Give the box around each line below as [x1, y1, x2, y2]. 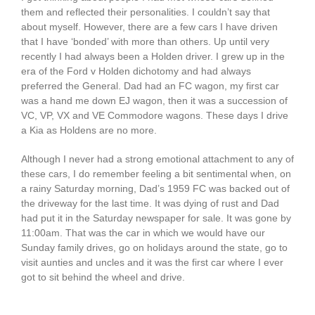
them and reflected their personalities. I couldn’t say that [20, 6, 270, 18]
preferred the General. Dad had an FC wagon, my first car [20, 80, 279, 92]
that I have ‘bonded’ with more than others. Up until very [20, 36, 269, 48]
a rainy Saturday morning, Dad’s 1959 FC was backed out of [20, 183, 290, 195]
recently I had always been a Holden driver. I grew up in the [20, 51, 285, 63]
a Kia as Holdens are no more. [20, 124, 157, 136]
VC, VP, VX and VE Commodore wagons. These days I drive [20, 110, 288, 122]
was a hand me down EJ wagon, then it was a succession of [20, 95, 288, 107]
